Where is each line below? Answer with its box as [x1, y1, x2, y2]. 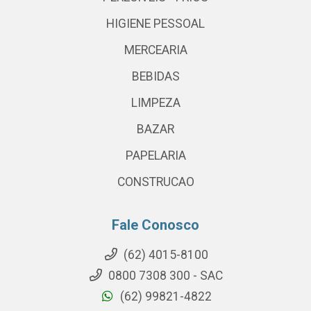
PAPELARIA [125, 149, 186, 163]
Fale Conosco [112, 217, 199, 234]
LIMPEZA [131, 96, 180, 110]
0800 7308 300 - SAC [106, 269, 223, 283]
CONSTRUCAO [117, 175, 194, 190]
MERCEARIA [124, 43, 187, 58]
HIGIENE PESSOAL [106, 17, 205, 31]
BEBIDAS [131, 69, 180, 84]
